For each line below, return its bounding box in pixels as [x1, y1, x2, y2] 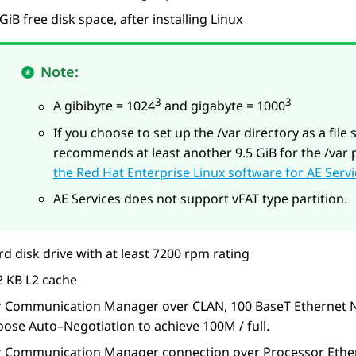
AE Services [53, 189, 121, 207]
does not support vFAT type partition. [121, 189, 347, 207]
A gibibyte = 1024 [53, 97, 155, 115]
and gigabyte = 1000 [161, 97, 285, 115]
